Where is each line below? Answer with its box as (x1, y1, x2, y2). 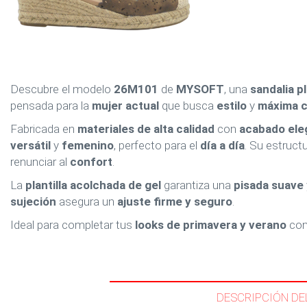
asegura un (56, 195, 117, 208)
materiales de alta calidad (77, 122, 214, 136)
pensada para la (10, 99, 92, 112)
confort (70, 155, 112, 169)
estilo (217, 99, 247, 112)
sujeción (10, 195, 56, 208)
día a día (200, 138, 245, 152)
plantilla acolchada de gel (25, 178, 161, 192)
